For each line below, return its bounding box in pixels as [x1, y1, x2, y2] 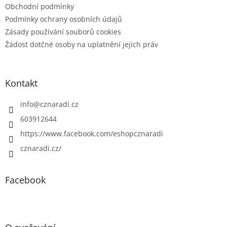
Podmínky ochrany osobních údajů [5, 14, 122, 24]
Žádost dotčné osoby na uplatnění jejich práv [5, 40, 158, 50]
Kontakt [5, 77, 37, 90]
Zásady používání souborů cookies [5, 27, 121, 37]
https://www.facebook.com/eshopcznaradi [20, 129, 163, 139]
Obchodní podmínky [5, 2, 74, 12]
